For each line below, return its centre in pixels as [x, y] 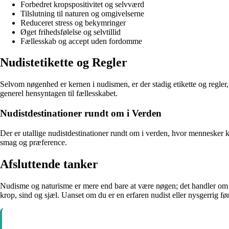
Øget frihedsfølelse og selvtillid [71, 32]
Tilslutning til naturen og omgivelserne [82, 13]
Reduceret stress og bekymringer [73, 22]
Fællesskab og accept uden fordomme [81, 41]
